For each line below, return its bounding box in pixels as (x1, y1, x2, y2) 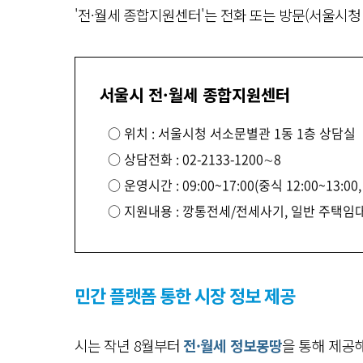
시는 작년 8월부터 (75, 335, 184, 356)
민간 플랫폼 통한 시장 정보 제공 (75, 282, 295, 308)
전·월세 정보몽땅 (183, 335, 282, 356)
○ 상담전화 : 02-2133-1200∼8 (108, 149, 281, 169)
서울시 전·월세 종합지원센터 (100, 83, 290, 106)
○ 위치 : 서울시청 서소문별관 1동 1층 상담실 (108, 123, 356, 143)
